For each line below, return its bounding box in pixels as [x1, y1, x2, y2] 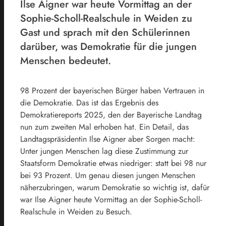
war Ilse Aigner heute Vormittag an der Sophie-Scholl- [20, 193, 202, 205]
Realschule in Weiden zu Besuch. [20, 205, 132, 217]
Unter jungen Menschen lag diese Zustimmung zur [20, 145, 188, 157]
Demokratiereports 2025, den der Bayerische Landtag [20, 108, 202, 121]
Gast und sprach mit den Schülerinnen [20, 25, 190, 40]
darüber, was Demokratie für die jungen [20, 39, 197, 54]
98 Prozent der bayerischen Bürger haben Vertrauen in [20, 84, 204, 96]
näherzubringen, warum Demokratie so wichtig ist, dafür [20, 181, 209, 193]
